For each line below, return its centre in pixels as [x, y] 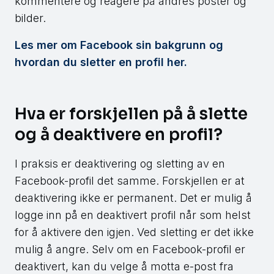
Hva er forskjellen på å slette [131, 114]
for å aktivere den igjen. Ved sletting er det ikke [134, 232]
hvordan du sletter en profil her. [101, 62]
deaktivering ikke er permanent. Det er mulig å [133, 198]
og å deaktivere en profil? [119, 135]
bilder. [32, 18]
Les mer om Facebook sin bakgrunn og [119, 45]
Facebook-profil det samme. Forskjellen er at [130, 181]
